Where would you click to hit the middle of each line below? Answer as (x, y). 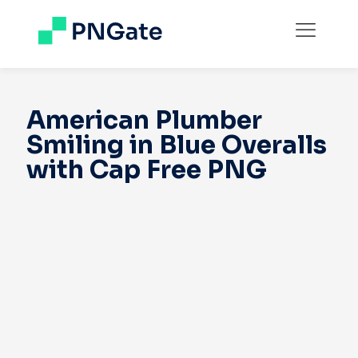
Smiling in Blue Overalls (177, 145)
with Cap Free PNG (147, 170)
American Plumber (144, 121)
